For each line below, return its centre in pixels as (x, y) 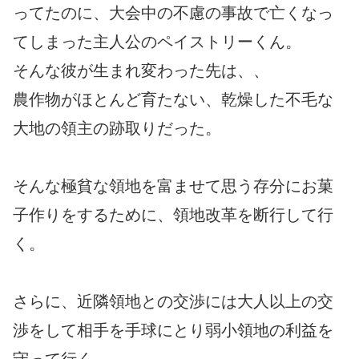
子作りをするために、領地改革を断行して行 (173, 214)
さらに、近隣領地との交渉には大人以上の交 (173, 301)
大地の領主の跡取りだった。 (117, 128)
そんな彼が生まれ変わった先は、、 (141, 70)
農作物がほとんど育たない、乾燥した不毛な (173, 99)
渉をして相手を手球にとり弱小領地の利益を (173, 330)
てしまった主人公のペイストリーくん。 (157, 41)
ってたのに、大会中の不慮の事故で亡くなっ (173, 12)
